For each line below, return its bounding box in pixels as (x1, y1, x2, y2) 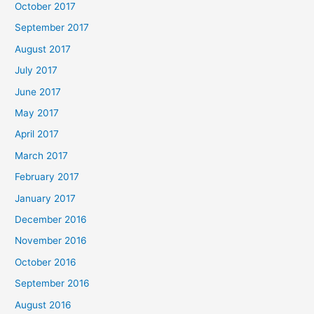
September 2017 (15, 22, 90, 34)
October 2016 (15, 256, 77, 268)
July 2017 (15, 64, 58, 76)
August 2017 (15, 43, 71, 55)
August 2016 (15, 299, 72, 310)
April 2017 (15, 128, 60, 140)
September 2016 (15, 278, 90, 289)
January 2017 (15, 192, 76, 204)
